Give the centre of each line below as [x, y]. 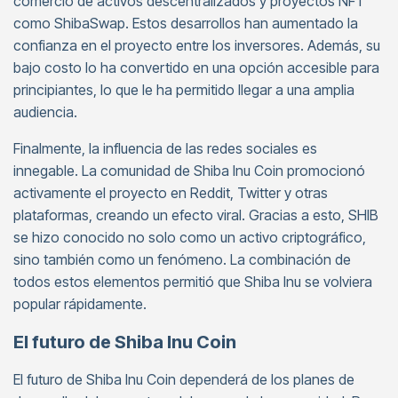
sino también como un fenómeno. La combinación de [182, 259]
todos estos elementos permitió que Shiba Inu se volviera [193, 282]
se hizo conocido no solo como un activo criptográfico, [190, 237]
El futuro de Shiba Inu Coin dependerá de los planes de [184, 379]
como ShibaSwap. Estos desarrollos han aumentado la [186, 23]
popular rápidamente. [80, 304]
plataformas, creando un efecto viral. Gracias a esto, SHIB [196, 215]
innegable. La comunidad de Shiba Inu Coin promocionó [189, 171]
